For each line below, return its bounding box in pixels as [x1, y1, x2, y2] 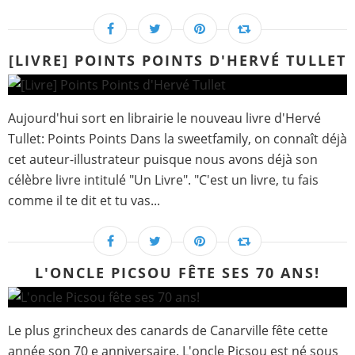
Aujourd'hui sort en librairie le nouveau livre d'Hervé [8, 109, 321, 128]
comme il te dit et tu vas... [8, 192, 160, 210]
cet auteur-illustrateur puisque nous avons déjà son [8, 151, 318, 169]
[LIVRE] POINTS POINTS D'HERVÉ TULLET [9, 51, 346, 71]
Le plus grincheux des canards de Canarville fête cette [8, 322, 328, 340]
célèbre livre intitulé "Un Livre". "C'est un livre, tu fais [8, 171, 319, 189]
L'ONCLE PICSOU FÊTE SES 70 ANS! [35, 263, 320, 283]
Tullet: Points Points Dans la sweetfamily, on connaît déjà [8, 130, 347, 148]
